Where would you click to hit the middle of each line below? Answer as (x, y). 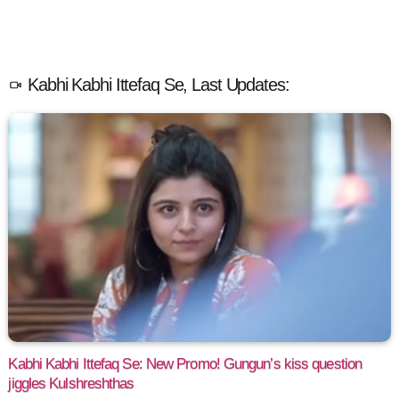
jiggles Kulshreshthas (71, 383)
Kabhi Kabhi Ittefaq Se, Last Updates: (156, 85)
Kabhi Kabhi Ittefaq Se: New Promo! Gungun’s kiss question (185, 363)
